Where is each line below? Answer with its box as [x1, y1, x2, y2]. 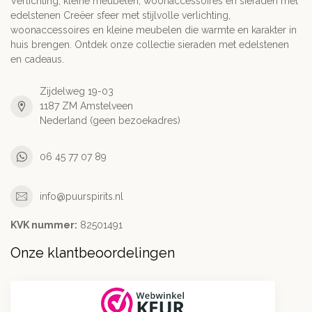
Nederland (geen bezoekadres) [40, 115, 180, 127]
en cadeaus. [10, 54, 64, 65]
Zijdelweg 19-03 [40, 86, 114, 97]
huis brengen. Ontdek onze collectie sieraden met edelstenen [10, 39, 289, 51]
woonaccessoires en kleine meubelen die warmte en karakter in [10, 24, 297, 36]
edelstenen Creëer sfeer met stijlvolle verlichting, [10, 10, 231, 22]
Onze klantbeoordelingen [10, 245, 175, 262]
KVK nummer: [10, 219, 77, 231]
